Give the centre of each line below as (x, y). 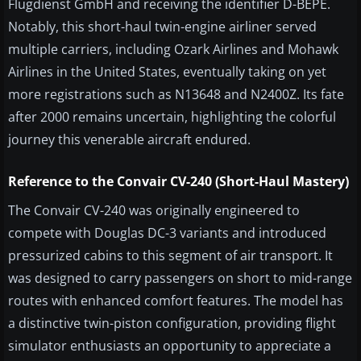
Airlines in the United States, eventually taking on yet (167, 72)
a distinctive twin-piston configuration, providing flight (172, 324)
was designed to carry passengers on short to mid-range (180, 278)
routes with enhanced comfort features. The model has (176, 301)
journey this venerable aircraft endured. (129, 140)
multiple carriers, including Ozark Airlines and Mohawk (173, 50)
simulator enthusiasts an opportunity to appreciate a (170, 346)
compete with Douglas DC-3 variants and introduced (167, 233)
